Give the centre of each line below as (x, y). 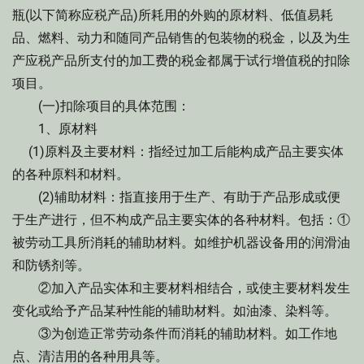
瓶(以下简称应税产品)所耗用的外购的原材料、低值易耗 (173, 15)
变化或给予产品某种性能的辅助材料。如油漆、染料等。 (175, 311)
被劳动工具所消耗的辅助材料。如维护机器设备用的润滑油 (181, 243)
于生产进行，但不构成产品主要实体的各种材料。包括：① (181, 220)
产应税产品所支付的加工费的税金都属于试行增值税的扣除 (181, 61)
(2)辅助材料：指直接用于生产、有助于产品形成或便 (176, 197)
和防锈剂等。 (51, 265)
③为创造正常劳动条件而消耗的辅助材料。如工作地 (175, 334)
